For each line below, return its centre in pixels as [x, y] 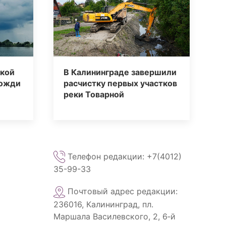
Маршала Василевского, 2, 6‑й [115, 216]
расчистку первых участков [120, 83]
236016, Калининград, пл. [103, 204]
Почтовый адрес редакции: [121, 191]
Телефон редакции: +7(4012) [123, 156]
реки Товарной [94, 94]
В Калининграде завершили [120, 72]
